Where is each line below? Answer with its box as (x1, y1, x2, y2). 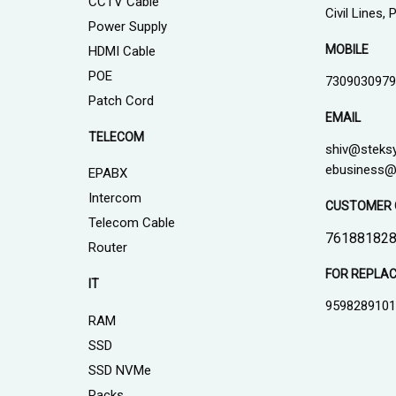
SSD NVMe (88, 362, 151, 379)
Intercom (88, 190, 141, 207)
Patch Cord (88, 93, 154, 110)
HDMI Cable (88, 43, 156, 60)
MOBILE (325, 42, 369, 57)
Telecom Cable (88, 215, 175, 232)
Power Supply (88, 19, 167, 35)
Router (88, 240, 127, 256)
